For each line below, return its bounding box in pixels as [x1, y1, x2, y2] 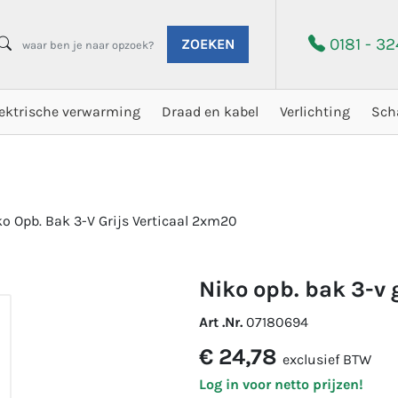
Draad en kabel [162, 103, 259, 120]
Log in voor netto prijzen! [199, 376, 363, 393]
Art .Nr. [199, 314, 246, 330]
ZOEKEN [181, 36, 235, 52]
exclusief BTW [283, 351, 371, 368]
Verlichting [280, 103, 351, 120]
